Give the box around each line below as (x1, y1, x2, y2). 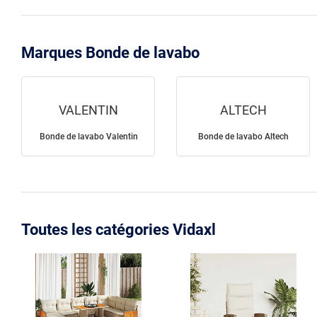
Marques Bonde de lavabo (21, 44, 200, 62)
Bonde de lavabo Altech (198, 132, 289, 142)
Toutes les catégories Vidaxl (21, 221, 216, 239)
